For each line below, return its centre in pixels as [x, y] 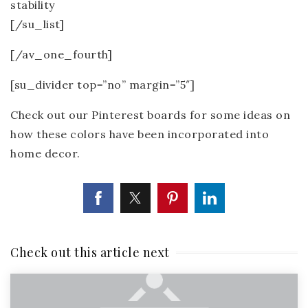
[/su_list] [37, 24]
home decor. [45, 153]
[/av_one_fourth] [61, 54]
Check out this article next [90, 252]
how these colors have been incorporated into [140, 134]
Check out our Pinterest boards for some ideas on [150, 115]
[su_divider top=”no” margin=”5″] [102, 85]
